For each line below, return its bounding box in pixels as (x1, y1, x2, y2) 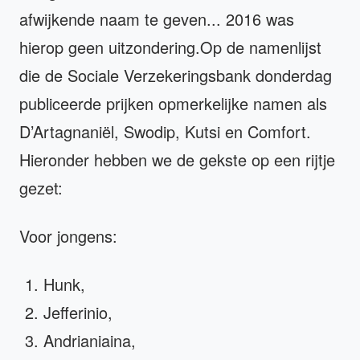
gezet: (19, 176, 63, 200)
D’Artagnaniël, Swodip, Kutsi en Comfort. (19, 120, 311, 144)
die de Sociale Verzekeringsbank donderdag (19, 63, 332, 88)
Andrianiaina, (43, 329, 136, 353)
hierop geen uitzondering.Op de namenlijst (19, 35, 321, 59)
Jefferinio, (43, 301, 112, 325)
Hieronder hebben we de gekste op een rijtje (19, 148, 335, 172)
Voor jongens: (19, 224, 117, 248)
